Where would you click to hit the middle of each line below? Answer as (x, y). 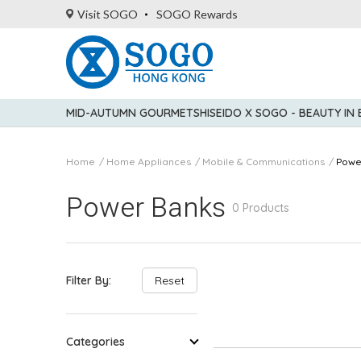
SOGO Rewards (197, 14)
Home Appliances (149, 162)
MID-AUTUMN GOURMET (130, 113)
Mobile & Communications (263, 162)
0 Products (261, 208)
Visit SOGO (107, 14)
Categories (95, 342)
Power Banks (146, 208)
